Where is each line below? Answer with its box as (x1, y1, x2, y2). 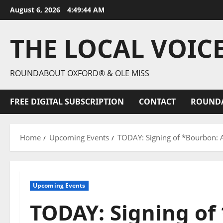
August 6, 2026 (10, 5, 62, 14)
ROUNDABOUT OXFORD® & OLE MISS (10, 68, 149, 79)
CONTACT (139, 96, 176, 107)
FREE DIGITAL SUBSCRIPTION (10, 96, 124, 107)
